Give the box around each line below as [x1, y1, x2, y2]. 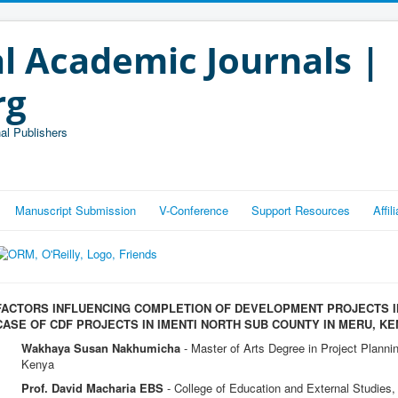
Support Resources [251, 202, 350, 219]
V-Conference [159, 202, 228, 219]
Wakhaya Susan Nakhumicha [21, 339, 180, 356]
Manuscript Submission [15, 202, 136, 219]
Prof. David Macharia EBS [21, 379, 163, 396]
